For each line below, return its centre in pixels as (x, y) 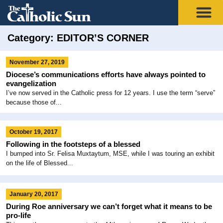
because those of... (34, 102)
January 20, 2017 (34, 194)
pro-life (18, 215)
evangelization (31, 83)
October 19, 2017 (34, 132)
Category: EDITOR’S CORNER (78, 38)
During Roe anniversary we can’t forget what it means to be (109, 206)
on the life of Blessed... (40, 163)
